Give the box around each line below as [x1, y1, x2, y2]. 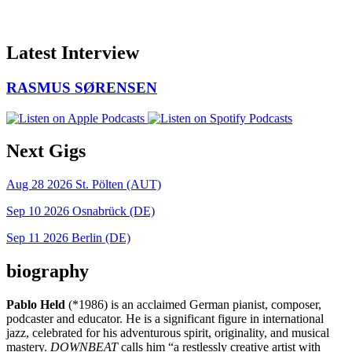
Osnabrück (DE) [72, 204, 155, 218]
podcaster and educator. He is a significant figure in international [6, 312, 324, 326]
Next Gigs [6, 141, 86, 162]
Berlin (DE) [71, 231, 130, 245]
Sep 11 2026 [6, 231, 68, 245]
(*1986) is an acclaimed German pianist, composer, [65, 298, 321, 312]
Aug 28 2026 [6, 178, 72, 192]
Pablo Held [6, 298, 65, 312]
